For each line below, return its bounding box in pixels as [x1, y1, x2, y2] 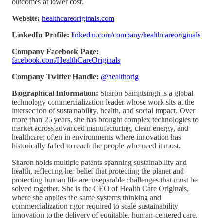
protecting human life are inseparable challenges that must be [12, 175, 198, 184]
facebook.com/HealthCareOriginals [12, 55, 120, 64]
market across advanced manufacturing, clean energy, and [12, 124, 188, 132]
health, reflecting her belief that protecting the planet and [12, 166, 184, 175]
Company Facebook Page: [12, 47, 99, 55]
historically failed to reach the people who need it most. [12, 141, 181, 150]
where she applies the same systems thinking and [12, 193, 161, 201]
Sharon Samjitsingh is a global [100, 89, 193, 97]
